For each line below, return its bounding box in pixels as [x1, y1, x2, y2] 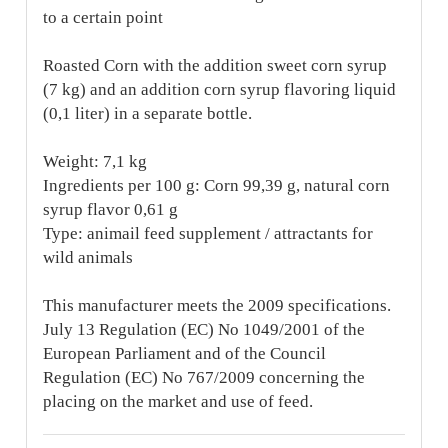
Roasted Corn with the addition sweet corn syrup [43, 56, 388, 76]
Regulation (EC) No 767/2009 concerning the [43, 368, 366, 388]
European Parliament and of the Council [43, 344, 327, 364]
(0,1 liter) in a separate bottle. [43, 104, 253, 124]
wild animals [43, 248, 134, 268]
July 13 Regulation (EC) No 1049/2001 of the [43, 320, 366, 340]
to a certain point [43, 8, 164, 28]
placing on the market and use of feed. [43, 392, 314, 412]
